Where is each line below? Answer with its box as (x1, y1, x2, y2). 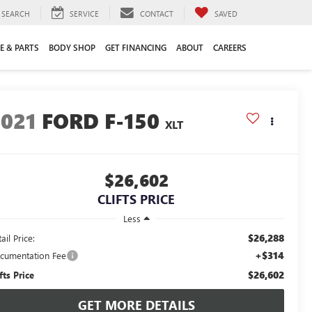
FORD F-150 (42, 107, 160, 135)
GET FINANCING (105, 41, 166, 53)
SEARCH (1, 8, 30, 19)
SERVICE (70, 8, 99, 19)
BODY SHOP (49, 41, 95, 53)
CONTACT (140, 8, 173, 19)
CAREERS (213, 41, 247, 53)
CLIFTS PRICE (97, 191, 175, 208)
